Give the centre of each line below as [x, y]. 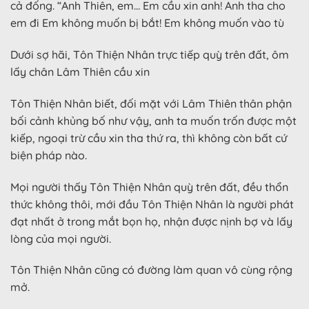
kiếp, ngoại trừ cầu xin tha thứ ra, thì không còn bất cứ [149, 138]
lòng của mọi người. [61, 238]
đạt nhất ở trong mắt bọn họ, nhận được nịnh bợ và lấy [151, 221]
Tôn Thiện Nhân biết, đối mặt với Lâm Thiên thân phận [151, 103]
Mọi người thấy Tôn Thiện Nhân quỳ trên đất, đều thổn [149, 187]
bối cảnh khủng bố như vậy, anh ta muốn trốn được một [153, 120]
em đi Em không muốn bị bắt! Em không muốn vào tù [147, 23]
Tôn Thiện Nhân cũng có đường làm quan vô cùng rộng [151, 270]
